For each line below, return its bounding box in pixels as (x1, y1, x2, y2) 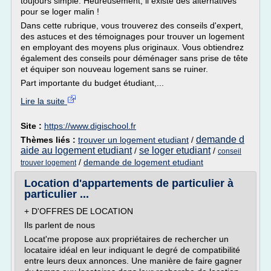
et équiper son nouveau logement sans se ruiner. (21, 64, 208, 74)
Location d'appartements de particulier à (24, 177, 233, 189)
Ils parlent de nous (24, 220, 95, 230)
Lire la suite (21, 96, 67, 106)
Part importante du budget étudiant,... (21, 78, 164, 88)
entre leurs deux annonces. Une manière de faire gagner (24, 256, 242, 266)
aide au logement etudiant (21, 145, 132, 155)
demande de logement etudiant (83, 157, 203, 167)
